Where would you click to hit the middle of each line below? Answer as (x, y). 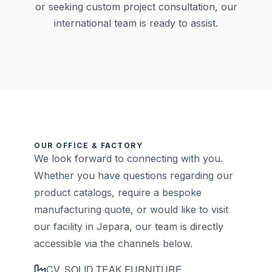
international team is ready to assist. (136, 23)
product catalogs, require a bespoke (118, 192)
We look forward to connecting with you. (128, 158)
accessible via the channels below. (113, 243)
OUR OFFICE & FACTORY (88, 145)
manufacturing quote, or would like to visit (131, 209)
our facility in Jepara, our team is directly (129, 226)
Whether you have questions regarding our (134, 175)
